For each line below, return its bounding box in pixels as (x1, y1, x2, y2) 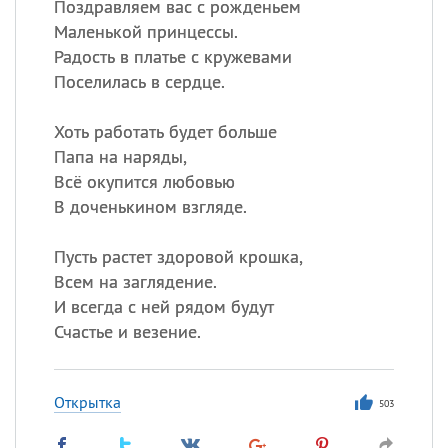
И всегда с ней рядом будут (53, 295, 274, 318)
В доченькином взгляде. (53, 195, 247, 218)
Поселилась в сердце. (53, 70, 225, 93)
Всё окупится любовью (53, 170, 235, 193)
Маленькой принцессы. (53, 20, 238, 43)
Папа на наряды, (53, 145, 187, 168)
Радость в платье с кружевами (53, 45, 292, 68)
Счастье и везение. (53, 320, 201, 343)
